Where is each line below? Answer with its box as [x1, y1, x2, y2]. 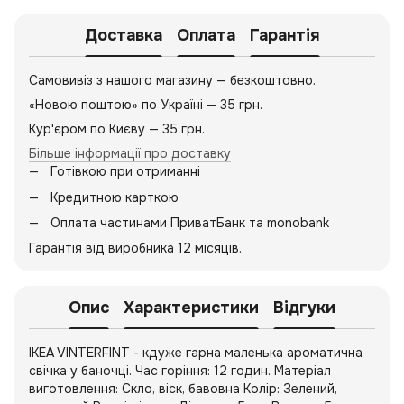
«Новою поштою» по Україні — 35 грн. [29, 96, 262, 114]
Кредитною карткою [50, 188, 179, 206]
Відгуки [273, 297, 335, 317]
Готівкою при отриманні [50, 163, 200, 180]
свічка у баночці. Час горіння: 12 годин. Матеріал [29, 363, 331, 380]
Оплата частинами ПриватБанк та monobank [50, 214, 329, 231]
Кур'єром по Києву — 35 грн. [29, 121, 205, 138]
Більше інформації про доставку [29, 145, 231, 162]
